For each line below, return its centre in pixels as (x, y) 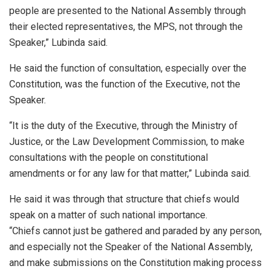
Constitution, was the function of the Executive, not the (125, 84)
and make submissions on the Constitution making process (135, 262)
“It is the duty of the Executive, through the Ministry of (124, 125)
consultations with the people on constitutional (109, 157)
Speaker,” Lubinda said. (58, 42)
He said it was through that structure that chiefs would (124, 199)
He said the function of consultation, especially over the (128, 68)
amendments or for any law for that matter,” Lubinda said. (130, 173)
